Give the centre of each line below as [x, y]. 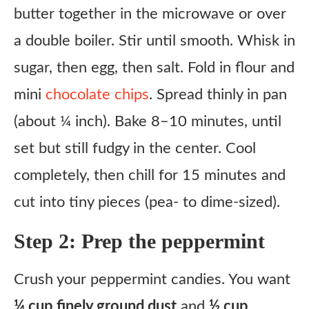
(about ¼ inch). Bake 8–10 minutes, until [148, 121]
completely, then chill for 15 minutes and [150, 175]
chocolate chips [97, 94]
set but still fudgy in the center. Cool [135, 148]
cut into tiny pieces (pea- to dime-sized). [147, 202]
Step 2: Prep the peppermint [139, 241]
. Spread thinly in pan [218, 94]
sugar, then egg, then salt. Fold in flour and [154, 68]
